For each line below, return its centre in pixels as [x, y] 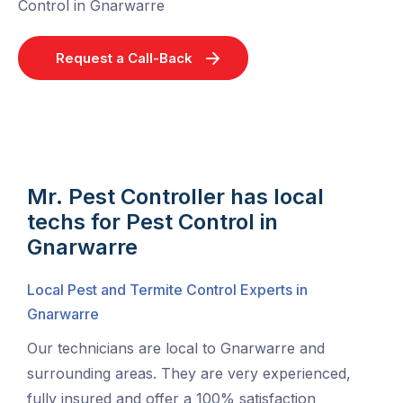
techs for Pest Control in [152, 222]
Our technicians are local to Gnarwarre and [176, 349]
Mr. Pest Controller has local [175, 197]
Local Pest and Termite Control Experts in [167, 290]
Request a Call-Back [124, 58]
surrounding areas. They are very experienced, [189, 374]
